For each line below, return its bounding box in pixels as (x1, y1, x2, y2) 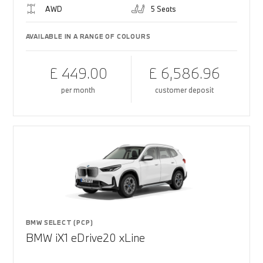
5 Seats (151, 4, 176, 14)
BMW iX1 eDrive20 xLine (25, 231, 145, 245)
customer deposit (155, 85, 214, 95)
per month (61, 85, 96, 95)
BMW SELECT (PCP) (25, 218, 93, 227)
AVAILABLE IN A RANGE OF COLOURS (25, 32, 151, 41)
